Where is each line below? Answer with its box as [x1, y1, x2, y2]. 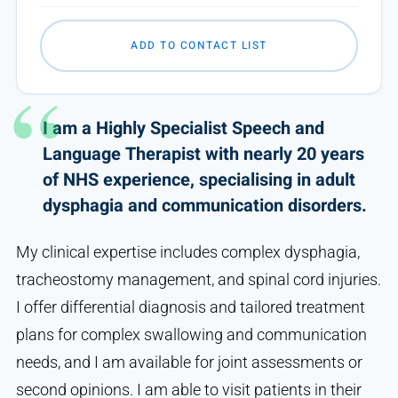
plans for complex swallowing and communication [15, 324, 367, 344]
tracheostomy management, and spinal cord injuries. [15, 269, 381, 289]
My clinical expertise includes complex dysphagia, [15, 242, 360, 261]
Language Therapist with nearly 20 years [42, 140, 364, 167]
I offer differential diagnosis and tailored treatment [15, 297, 365, 316]
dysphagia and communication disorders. [42, 192, 367, 219]
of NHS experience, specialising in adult [42, 166, 355, 193]
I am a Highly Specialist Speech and [42, 115, 324, 141]
